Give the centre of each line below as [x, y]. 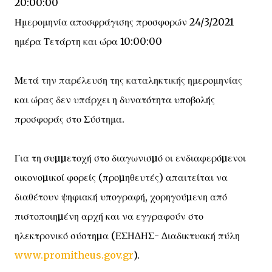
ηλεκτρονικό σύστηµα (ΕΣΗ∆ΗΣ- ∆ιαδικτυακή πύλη [127, 236]
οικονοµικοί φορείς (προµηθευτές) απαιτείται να [121, 177]
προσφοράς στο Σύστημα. [70, 119]
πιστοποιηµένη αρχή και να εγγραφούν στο [109, 216]
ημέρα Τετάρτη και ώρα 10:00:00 [88, 41]
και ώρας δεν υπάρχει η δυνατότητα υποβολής [115, 100]
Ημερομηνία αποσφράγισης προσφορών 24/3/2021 [124, 22]
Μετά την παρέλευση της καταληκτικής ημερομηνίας [128, 80]
